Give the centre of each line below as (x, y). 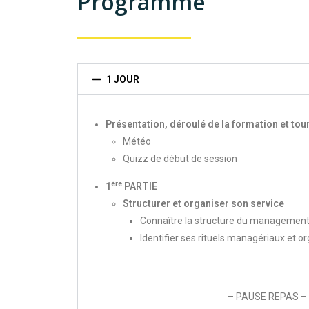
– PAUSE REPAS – (267, 297)
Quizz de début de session (180, 159)
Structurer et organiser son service (203, 203)
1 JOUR (123, 79)
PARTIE (140, 186)
